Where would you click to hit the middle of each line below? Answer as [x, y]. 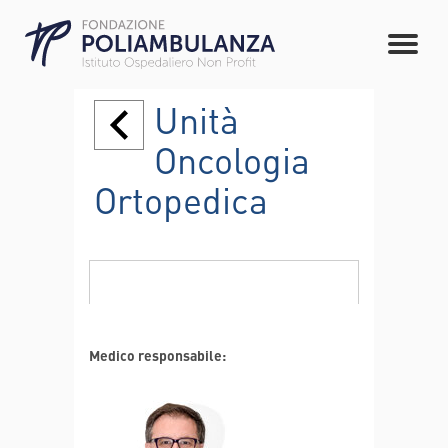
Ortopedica [181, 200]
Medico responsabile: [157, 355]
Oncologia [232, 160]
